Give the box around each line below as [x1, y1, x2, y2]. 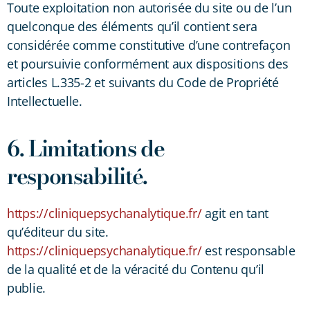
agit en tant [201, 204, 269, 221]
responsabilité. [7, 158, 148, 193]
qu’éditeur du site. [7, 223, 109, 240]
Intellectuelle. [7, 92, 82, 109]
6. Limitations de [7, 131, 165, 165]
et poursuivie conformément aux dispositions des [7, 55, 289, 72]
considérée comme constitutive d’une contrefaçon [7, 36, 291, 53]
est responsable [201, 241, 295, 259]
